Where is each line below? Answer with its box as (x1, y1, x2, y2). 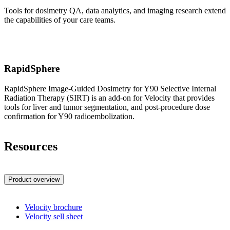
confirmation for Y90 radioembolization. (4, 111, 135, 121)
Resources (4, 139, 57, 153)
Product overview (8, 176, 60, 184)
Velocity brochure (25, 203, 82, 212)
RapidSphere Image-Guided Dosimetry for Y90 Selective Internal (4, 84, 216, 93)
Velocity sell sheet (25, 212, 83, 221)
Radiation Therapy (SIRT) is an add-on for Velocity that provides (4, 93, 215, 102)
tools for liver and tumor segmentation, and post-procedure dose (4, 102, 210, 111)
